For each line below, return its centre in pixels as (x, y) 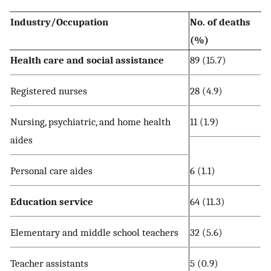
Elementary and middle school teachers (94, 233)
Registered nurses (49, 91)
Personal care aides (51, 171)
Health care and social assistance (87, 60)
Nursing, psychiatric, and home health (90, 122)
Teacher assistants (49, 263)
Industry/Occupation (59, 22)
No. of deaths (220, 22)
